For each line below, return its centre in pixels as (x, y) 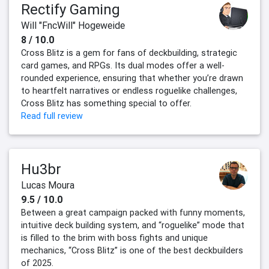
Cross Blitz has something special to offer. (106, 103)
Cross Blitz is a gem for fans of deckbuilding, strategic (129, 53)
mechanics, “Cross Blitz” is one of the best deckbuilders (132, 250)
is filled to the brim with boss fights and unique (114, 237)
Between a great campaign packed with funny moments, (133, 212)
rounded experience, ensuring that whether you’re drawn (132, 78)
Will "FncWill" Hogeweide (73, 25)
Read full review (52, 116)
